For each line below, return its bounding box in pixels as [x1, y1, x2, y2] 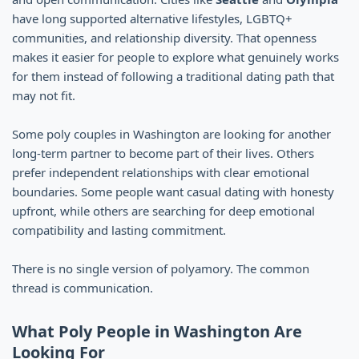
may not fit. [12, 87, 75, 103]
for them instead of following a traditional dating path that [12, 67, 334, 84]
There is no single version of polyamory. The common [12, 260, 309, 276]
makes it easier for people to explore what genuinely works [12, 48, 339, 65]
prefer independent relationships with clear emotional [12, 163, 309, 180]
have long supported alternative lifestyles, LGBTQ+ [12, 10, 292, 26]
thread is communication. [12, 279, 153, 296]
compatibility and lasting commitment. [12, 221, 226, 238]
